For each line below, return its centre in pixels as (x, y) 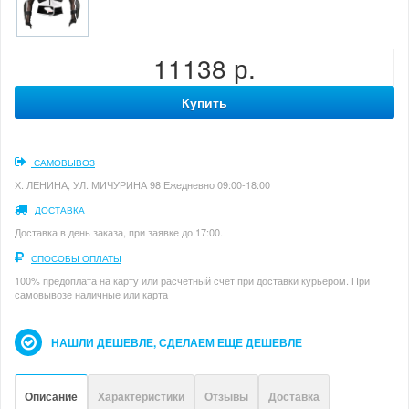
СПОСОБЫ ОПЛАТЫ (76, 258)
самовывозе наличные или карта (91, 294)
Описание (51, 396)
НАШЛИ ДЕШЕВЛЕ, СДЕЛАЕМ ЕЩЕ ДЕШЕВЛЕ (177, 342)
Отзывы (226, 396)
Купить (204, 102)
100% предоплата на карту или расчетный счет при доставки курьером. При (192, 280)
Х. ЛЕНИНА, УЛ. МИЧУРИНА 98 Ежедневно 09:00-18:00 (142, 184)
